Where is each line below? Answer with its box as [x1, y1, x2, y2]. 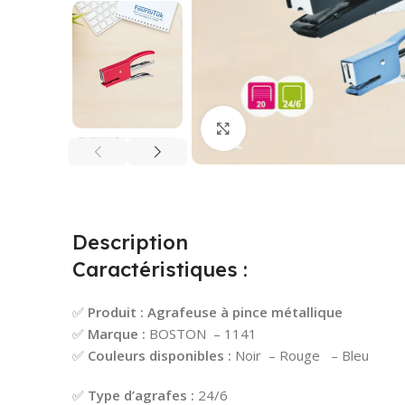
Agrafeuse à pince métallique [147, 302, 343, 321]
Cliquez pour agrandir [246, 119, 381, 137]
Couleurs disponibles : [88, 345, 235, 364]
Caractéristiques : [72, 256, 248, 282]
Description [72, 229, 188, 255]
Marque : [88, 324, 146, 343]
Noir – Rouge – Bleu [235, 345, 369, 364]
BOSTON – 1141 [146, 324, 257, 343]
